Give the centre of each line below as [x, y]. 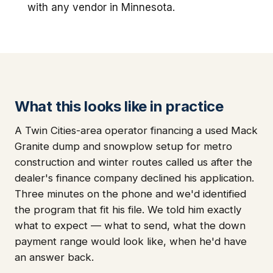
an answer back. [54, 257]
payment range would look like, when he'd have [131, 241]
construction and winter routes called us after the [133, 162]
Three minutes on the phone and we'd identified [130, 193]
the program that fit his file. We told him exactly [128, 209]
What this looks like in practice [119, 106]
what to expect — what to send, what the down [130, 225]
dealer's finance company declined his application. [134, 178]
